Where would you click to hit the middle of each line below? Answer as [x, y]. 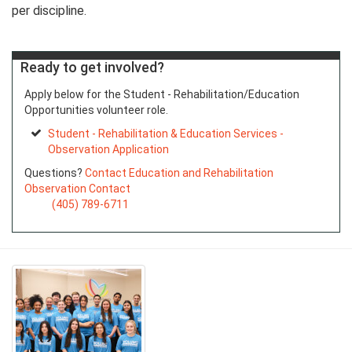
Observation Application [108, 150]
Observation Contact [77, 189]
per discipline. [49, 11]
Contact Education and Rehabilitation [179, 173]
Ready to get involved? [92, 68]
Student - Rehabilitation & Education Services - [166, 134]
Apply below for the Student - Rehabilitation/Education [162, 95]
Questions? [55, 173]
